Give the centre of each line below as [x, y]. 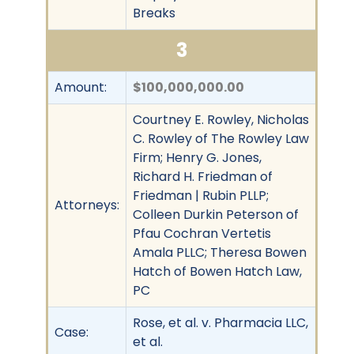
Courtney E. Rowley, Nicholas [221, 119]
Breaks [154, 13]
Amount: [81, 87]
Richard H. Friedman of [203, 176]
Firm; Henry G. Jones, [197, 157]
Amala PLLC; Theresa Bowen [220, 252]
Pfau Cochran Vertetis [202, 233]
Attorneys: [87, 205]
